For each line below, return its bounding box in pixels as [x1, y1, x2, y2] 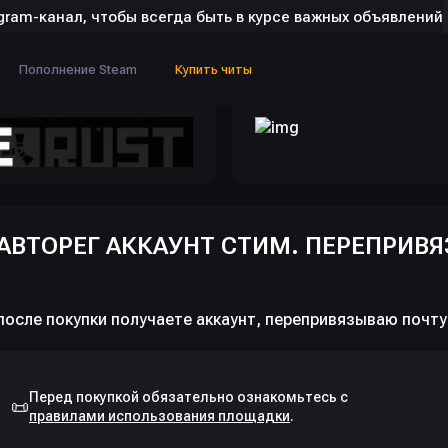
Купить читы [174, 62, 252, 78]
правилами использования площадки [29, 408, 290, 425]
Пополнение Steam [18, 62, 137, 78]
